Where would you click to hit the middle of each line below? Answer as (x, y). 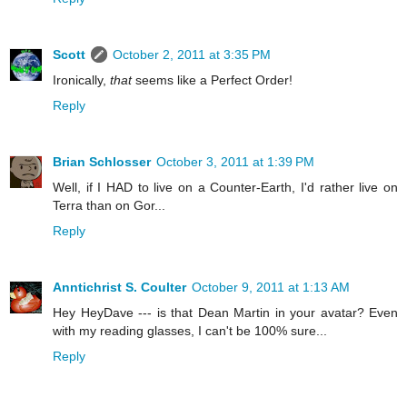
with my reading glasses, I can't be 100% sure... (190, 331)
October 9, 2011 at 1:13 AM (271, 288)
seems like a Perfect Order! (212, 80)
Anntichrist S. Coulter (119, 288)
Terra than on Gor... (109, 206)
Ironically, (81, 80)
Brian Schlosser (102, 162)
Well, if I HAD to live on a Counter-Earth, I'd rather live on (225, 188)
